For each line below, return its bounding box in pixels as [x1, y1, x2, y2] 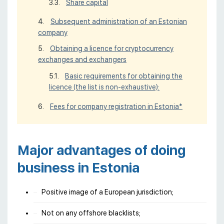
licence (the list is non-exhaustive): [49, 82, 159, 91]
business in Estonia [17, 159, 139, 176]
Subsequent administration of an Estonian [50, 17, 187, 26]
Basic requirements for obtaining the [65, 71, 182, 80]
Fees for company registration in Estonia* [50, 102, 182, 110]
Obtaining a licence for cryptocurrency [50, 44, 173, 53]
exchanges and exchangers [38, 55, 126, 64]
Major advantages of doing [17, 141, 185, 158]
